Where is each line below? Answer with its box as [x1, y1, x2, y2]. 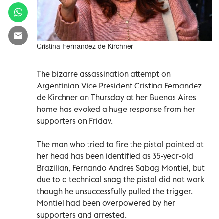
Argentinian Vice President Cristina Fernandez [37, 80, 202, 90]
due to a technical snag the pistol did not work [37, 174, 204, 184]
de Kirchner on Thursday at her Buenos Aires [37, 92, 196, 102]
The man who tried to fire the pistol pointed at [37, 139, 204, 149]
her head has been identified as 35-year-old [37, 151, 193, 161]
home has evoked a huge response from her [37, 104, 195, 114]
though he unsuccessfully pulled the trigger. [37, 186, 193, 196]
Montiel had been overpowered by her [37, 197, 175, 208]
